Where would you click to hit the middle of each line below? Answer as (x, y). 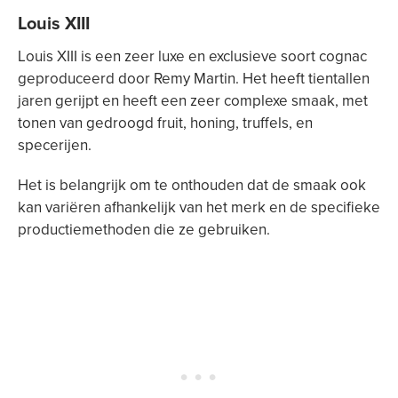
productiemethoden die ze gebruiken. (144, 230)
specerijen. (55, 145)
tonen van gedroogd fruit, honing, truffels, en (165, 123)
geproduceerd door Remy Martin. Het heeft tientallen (194, 79)
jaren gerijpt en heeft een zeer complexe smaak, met (193, 101)
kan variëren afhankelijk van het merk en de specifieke (199, 207)
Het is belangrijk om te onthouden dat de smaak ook (192, 185)
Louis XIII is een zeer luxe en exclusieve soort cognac (192, 56)
